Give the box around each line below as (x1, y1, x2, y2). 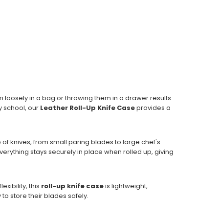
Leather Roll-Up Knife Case (40, 103, 136, 113)
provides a (136, 103, 171, 113)
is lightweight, (104, 181, 148, 191)
